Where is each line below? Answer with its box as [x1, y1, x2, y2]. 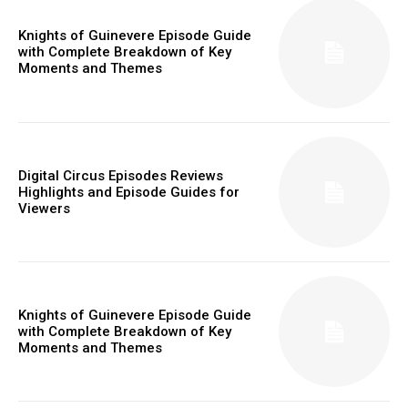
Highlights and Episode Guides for [18, 183, 240, 200]
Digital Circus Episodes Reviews [18, 167, 223, 184]
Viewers [18, 199, 70, 217]
